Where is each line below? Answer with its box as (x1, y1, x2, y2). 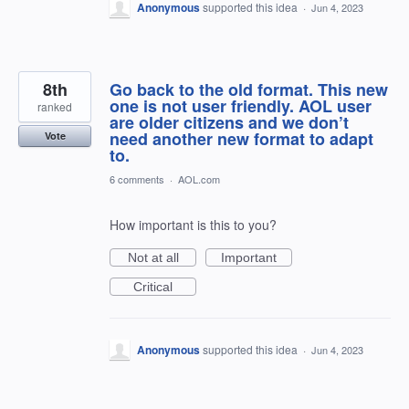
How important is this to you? (110, 215, 277, 234)
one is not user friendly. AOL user (110, 94, 372, 118)
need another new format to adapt (110, 127, 373, 151)
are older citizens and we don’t (110, 110, 349, 134)
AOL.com (178, 172, 220, 186)
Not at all (127, 250, 179, 265)
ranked (37, 99, 72, 114)
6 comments (110, 172, 164, 186)
